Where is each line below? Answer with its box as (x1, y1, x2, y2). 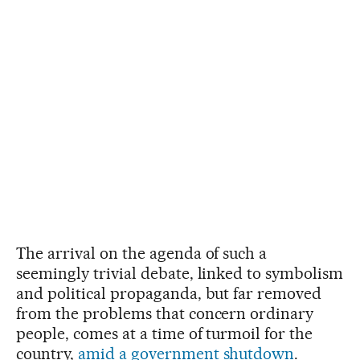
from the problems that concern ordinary (16, 304, 314, 323)
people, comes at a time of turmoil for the (16, 324, 313, 343)
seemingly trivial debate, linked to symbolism (16, 264, 344, 283)
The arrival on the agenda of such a (16, 243, 268, 263)
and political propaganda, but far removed (16, 284, 322, 303)
